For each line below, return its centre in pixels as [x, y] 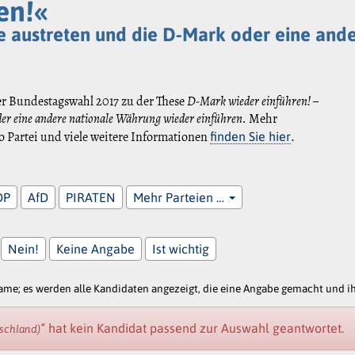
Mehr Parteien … [181, 197]
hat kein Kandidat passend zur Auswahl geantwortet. [195, 328]
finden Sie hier [251, 136]
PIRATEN [91, 197]
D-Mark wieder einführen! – [253, 101]
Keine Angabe [96, 248]
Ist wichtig [181, 248]
